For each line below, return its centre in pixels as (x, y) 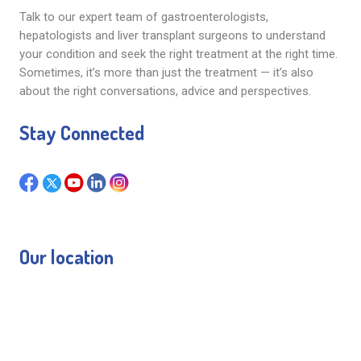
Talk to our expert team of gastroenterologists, (143, 17)
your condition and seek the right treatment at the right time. (178, 54)
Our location (66, 257)
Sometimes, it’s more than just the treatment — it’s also (166, 73)
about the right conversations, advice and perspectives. (165, 91)
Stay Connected (81, 133)
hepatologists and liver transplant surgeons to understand (172, 35)
